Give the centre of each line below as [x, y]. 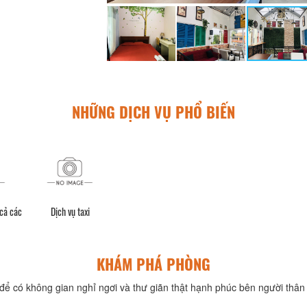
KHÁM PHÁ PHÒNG [153, 264]
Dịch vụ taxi [70, 212]
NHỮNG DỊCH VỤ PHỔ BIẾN [153, 111]
